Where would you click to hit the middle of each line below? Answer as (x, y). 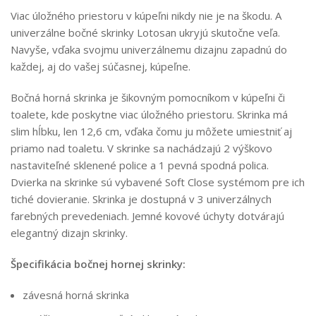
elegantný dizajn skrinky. (69, 233)
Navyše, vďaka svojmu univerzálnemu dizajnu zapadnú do (149, 50)
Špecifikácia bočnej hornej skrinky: (98, 264)
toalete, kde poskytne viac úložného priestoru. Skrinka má (149, 115)
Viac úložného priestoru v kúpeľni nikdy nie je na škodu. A (146, 16)
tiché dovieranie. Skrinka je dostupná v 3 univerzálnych (141, 199)
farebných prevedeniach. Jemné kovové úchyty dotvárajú (147, 216)
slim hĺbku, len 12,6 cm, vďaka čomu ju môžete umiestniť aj (151, 132)
